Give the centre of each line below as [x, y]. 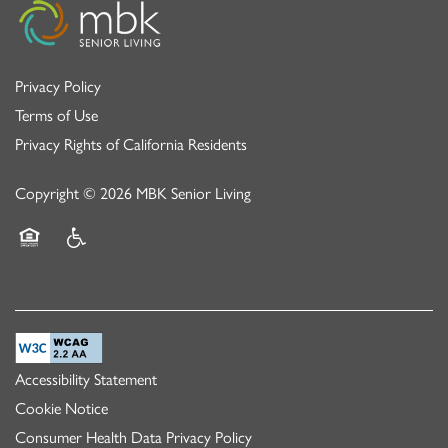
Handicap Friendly [117, 262]
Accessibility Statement [86, 379]
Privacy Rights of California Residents [131, 143]
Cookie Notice [61, 408]
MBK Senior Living [193, 192]
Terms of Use [56, 114]
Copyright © [57, 192]
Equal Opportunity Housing [102, 262]
